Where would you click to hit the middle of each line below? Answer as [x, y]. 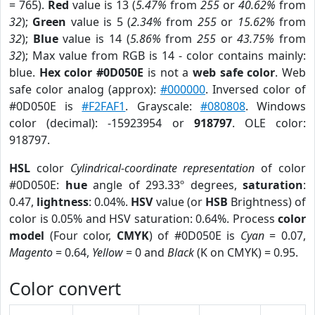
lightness [63, 202]
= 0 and [145, 252]
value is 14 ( [94, 39]
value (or [179, 202]
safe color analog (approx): [85, 89]
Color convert [65, 288]
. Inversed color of [256, 89]
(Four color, [81, 236]
